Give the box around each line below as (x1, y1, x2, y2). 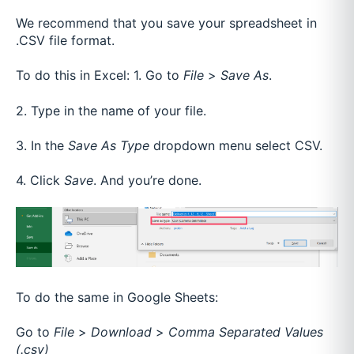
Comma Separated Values (168, 324, 323, 341)
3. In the (16, 137, 64, 154)
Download (91, 324, 152, 341)
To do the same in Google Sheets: (16, 289, 222, 306)
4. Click (16, 172, 60, 189)
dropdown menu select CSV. (153, 137, 322, 154)
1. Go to (134, 67, 179, 84)
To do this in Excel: (16, 67, 134, 84)
